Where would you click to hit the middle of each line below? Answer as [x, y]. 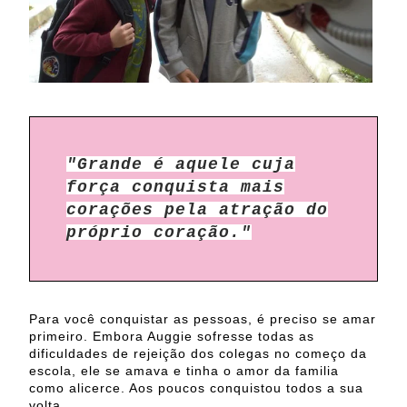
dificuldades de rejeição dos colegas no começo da [198, 353]
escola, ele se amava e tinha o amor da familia [184, 370]
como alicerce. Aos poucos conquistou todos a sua [196, 387]
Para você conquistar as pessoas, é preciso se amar [203, 318]
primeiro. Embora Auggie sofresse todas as [172, 336]
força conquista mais [175, 187]
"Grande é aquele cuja [181, 164]
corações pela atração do [197, 209]
